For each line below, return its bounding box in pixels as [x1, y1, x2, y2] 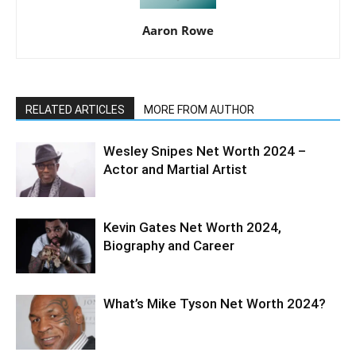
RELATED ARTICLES [25, 103, 125, 116]
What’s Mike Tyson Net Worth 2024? [103, 295, 326, 311]
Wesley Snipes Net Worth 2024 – [103, 142, 306, 159]
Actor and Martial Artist [103, 161, 247, 177]
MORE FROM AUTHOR [144, 103, 254, 116]
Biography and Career [103, 237, 234, 253]
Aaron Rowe [142, 21, 214, 38]
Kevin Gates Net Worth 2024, [103, 219, 281, 235]
